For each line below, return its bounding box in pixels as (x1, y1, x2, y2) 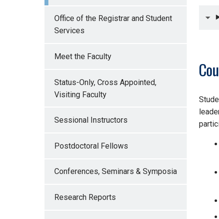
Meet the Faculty (54, 52, 111, 62)
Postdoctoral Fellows (54, 141, 128, 151)
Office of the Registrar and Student (54, 14, 172, 23)
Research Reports (54, 193, 116, 202)
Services (54, 26, 85, 36)
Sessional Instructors (54, 115, 128, 125)
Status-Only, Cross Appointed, (54, 77, 156, 87)
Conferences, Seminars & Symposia (54, 167, 177, 176)
